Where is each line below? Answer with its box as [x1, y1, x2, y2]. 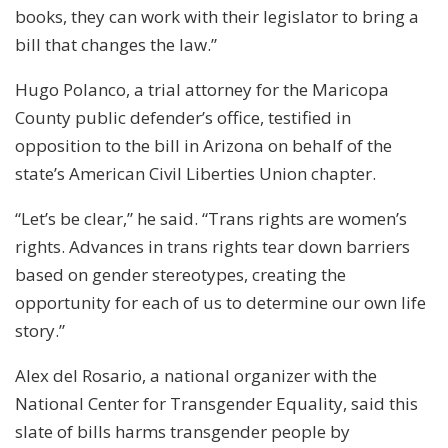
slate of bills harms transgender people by [15, 419, 350, 443]
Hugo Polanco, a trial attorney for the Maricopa [15, 77, 389, 101]
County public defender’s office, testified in [15, 105, 351, 129]
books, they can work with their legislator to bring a [15, 4, 419, 28]
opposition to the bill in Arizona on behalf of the [15, 133, 392, 157]
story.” [15, 318, 65, 342]
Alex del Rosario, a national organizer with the [15, 363, 377, 387]
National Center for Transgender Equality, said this [15, 391, 418, 415]
